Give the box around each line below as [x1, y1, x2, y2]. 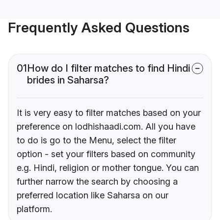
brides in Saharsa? [27, 74, 109, 86]
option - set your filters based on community [17, 149, 195, 160]
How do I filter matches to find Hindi [27, 62, 190, 75]
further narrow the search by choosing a [17, 176, 178, 187]
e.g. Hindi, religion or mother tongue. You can [17, 163, 199, 173]
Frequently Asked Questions [8, 19, 190, 36]
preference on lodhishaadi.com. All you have [17, 121, 195, 132]
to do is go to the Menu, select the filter [17, 135, 176, 146]
